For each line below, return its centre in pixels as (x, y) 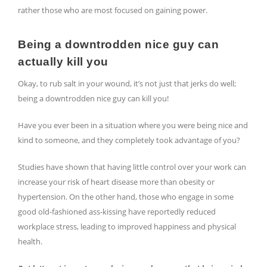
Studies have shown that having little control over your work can (132, 167)
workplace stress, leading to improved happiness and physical (127, 227)
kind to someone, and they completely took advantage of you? (130, 140)
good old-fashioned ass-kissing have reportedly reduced (117, 212)
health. (30, 242)
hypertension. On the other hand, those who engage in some (126, 197)
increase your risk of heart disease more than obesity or (116, 182)
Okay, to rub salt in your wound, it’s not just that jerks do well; (127, 84)
